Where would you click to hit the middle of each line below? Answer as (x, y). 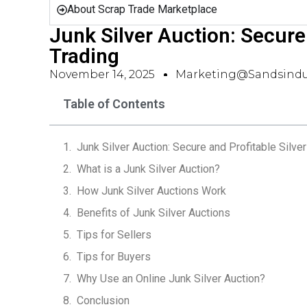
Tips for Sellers (114, 235)
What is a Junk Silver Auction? (148, 169)
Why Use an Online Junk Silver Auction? (171, 279)
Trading (84, 56)
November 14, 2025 (102, 74)
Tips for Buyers (114, 257)
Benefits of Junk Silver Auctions (153, 213)
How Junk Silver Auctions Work (151, 191)
